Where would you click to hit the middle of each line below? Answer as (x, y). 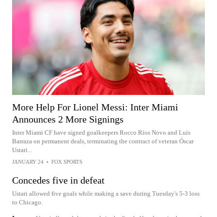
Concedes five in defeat (58, 180)
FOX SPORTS (67, 162)
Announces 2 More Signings (68, 119)
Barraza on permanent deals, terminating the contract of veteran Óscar (103, 141)
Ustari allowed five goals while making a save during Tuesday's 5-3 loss (106, 193)
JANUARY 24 (28, 162)
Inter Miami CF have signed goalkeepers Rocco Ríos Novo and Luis (101, 132)
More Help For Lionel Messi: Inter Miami (95, 107)
